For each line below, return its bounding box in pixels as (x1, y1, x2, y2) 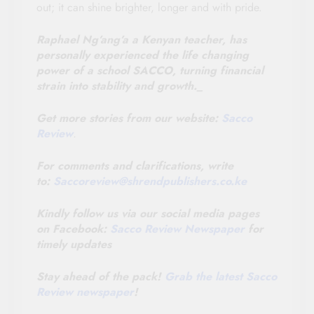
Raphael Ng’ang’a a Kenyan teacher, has (36, 31, 247, 48)
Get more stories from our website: (36, 109, 221, 126)
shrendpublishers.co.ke (127, 172, 247, 189)
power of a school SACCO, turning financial (36, 62, 264, 78)
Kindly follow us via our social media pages (36, 205, 259, 221)
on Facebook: (36, 220, 110, 237)
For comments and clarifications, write (36, 157, 233, 174)
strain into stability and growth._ (36, 77, 203, 94)
